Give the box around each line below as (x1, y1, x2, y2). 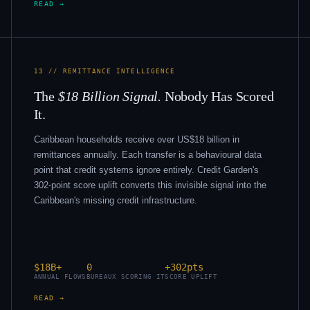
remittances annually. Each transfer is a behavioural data (33, 149, 262, 160)
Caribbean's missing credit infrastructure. (33, 194, 197, 206)
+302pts (165, 261, 204, 273)
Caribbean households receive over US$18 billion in (33, 134, 239, 145)
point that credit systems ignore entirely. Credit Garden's (33, 164, 259, 175)
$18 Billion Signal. (57, 89, 162, 104)
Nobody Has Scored (161, 89, 274, 104)
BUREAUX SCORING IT (86, 273, 165, 280)
